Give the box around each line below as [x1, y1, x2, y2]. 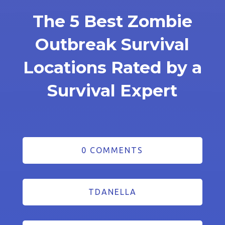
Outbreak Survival [35, 34, 190, 54]
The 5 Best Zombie [32, 11, 192, 31]
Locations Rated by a [23, 57, 202, 77]
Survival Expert [47, 80, 178, 100]
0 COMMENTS [81, 145, 144, 155]
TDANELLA [88, 187, 137, 196]
